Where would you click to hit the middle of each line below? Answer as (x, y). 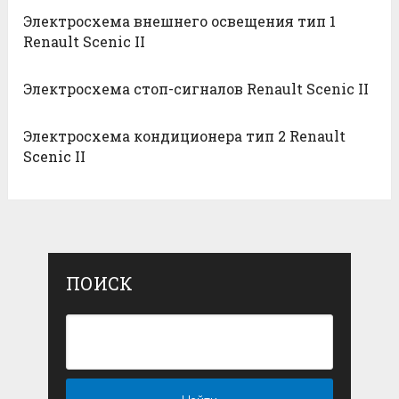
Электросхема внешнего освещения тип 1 (180, 20)
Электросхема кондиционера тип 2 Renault (185, 135)
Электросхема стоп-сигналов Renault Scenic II (196, 88)
